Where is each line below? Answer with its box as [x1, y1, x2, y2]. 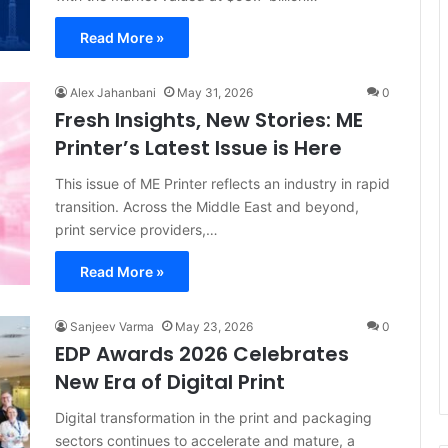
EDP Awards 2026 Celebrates [55, 340, 349, 368]
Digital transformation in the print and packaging [55, 409, 372, 426]
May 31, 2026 [177, 85, 253, 100]
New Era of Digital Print [55, 368, 285, 396]
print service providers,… [55, 221, 218, 238]
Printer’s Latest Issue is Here [55, 134, 342, 162]
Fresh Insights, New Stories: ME [55, 106, 363, 134]
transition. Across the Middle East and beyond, [55, 198, 359, 215]
